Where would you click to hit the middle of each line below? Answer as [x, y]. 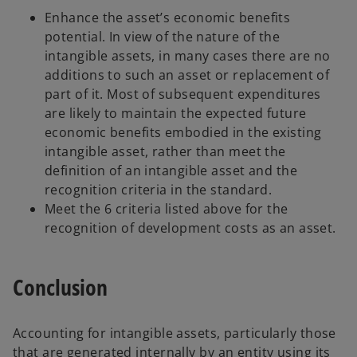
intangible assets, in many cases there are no [188, 56]
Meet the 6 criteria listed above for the [167, 209]
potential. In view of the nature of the [163, 37]
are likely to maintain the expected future [176, 114]
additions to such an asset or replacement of [187, 75]
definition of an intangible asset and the [171, 171]
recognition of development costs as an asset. [190, 228]
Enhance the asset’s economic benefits [168, 18]
